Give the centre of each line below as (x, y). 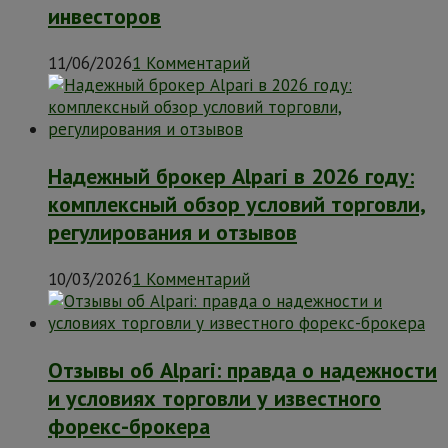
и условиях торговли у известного (214, 398)
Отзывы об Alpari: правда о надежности (242, 370)
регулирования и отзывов (172, 232)
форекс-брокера (129, 426)
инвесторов (104, 16)
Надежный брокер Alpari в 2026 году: (231, 176)
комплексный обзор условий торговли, (237, 204)
